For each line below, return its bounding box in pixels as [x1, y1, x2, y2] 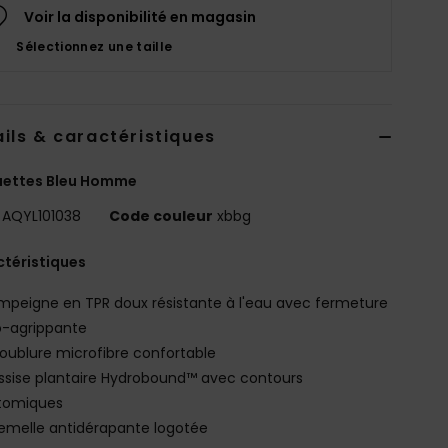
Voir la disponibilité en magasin [24, 6, 257, 27]
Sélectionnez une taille [16, 37, 173, 55]
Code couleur [109, 205, 214, 226]
